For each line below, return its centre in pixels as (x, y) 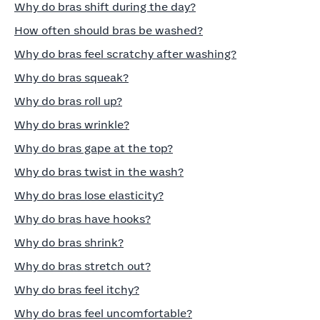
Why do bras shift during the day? (105, 7)
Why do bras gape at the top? (94, 149)
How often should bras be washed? (109, 31)
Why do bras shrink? (69, 243)
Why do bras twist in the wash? (99, 172)
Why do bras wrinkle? (72, 125)
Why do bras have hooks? (82, 220)
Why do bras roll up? (68, 102)
